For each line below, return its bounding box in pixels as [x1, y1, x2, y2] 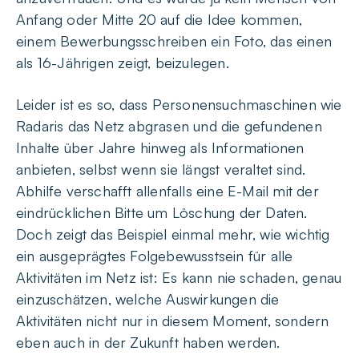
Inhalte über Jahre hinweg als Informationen [16, 139, 305, 156]
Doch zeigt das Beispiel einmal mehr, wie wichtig [16, 225, 330, 243]
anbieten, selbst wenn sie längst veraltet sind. [16, 160, 306, 178]
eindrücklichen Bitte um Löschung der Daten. [16, 204, 308, 221]
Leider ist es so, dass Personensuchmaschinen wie [16, 95, 342, 113]
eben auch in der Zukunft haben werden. [16, 333, 280, 351]
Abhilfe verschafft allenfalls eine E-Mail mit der [16, 182, 319, 200]
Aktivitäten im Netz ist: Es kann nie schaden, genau [16, 268, 342, 286]
